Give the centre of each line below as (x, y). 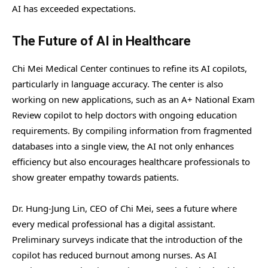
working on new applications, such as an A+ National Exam (133, 100)
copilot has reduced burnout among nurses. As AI (114, 255)
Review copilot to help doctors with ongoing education (124, 115)
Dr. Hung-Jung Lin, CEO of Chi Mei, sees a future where (124, 208)
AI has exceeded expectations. (74, 9)
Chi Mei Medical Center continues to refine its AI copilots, (130, 68)
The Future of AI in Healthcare (101, 41)
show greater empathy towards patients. (95, 177)
